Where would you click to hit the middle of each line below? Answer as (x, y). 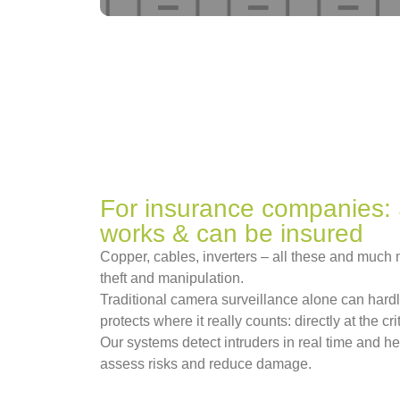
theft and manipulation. (172, 279)
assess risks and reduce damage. (206, 364)
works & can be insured (232, 234)
